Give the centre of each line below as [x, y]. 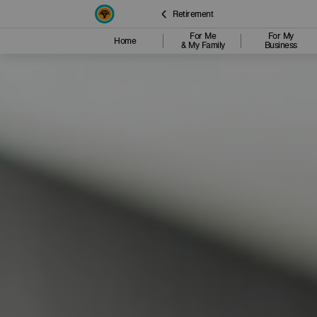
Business [281, 45]
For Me [203, 36]
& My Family [203, 45]
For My [281, 36]
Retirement [193, 13]
